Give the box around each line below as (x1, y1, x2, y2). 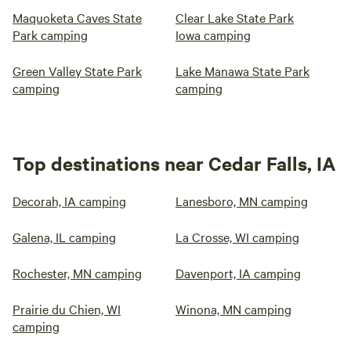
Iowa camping (175, 26, 251, 44)
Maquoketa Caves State (13, 9, 142, 27)
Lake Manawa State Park (175, 62, 309, 80)
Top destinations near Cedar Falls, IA (13, 150, 336, 176)
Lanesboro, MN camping (175, 192, 308, 210)
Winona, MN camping (175, 300, 291, 318)
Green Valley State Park (13, 62, 142, 80)
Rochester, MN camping (13, 264, 142, 282)
